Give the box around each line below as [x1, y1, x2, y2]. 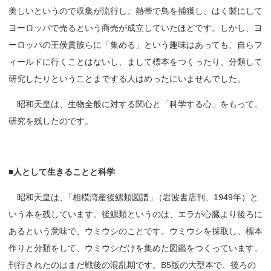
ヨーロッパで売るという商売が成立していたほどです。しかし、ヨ [8, 22, 263, 33]
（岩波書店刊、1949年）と [154, 192, 258, 202]
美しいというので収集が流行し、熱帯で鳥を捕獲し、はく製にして [8, 5, 263, 16]
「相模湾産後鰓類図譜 [64, 192, 149, 202]
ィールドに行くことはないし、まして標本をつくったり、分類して [8, 56, 263, 67]
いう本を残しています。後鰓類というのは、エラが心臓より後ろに [8, 209, 263, 219]
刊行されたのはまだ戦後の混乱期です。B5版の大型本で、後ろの [8, 260, 256, 270]
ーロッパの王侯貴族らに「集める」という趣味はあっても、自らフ [8, 39, 263, 50]
